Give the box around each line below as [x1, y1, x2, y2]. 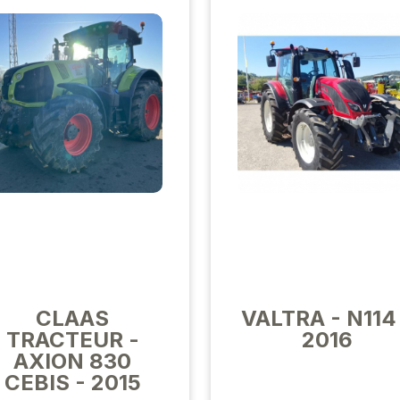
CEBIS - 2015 [4, 369, 141, 396]
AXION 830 [13, 347, 132, 374]
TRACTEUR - [5, 326, 139, 353]
